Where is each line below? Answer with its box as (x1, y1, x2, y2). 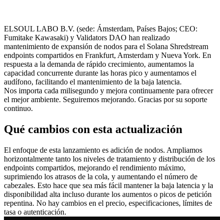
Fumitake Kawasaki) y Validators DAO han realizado (4, 33, 170, 42)
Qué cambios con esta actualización (4, 122, 182, 136)
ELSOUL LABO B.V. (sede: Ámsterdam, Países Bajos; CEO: (4, 24, 197, 33)
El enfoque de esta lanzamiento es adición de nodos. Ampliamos (4, 145, 202, 154)
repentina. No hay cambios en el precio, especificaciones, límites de (4, 198, 212, 207)
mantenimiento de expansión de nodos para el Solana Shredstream (4, 42, 208, 51)
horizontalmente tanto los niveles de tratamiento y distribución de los (4, 154, 215, 163)
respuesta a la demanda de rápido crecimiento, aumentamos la (4, 59, 194, 68)
